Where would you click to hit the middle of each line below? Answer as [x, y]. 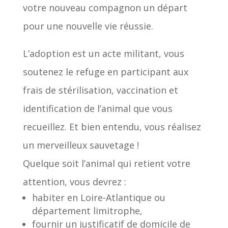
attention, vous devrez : [74, 181]
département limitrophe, [87, 210]
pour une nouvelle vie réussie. [88, 26]
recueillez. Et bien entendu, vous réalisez [112, 126]
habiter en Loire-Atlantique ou [98, 197]
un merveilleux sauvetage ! [81, 145]
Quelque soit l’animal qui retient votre [106, 163]
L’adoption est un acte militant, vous [103, 53]
